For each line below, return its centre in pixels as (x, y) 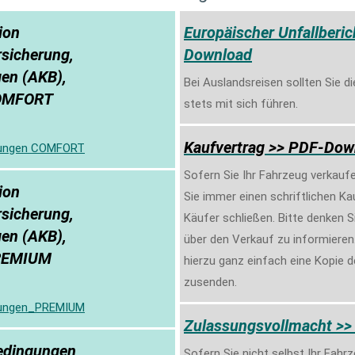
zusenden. (210, 282)
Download (218, 54)
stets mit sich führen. (241, 103)
